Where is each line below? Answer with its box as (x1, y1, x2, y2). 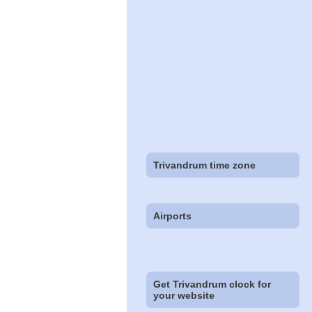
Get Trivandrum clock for (153, 279, 272, 290)
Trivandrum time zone (153, 159, 256, 171)
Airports (153, 210, 192, 222)
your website (153, 290, 215, 302)
